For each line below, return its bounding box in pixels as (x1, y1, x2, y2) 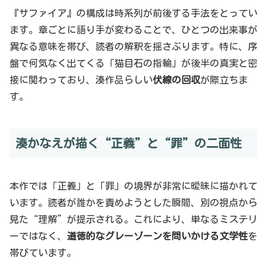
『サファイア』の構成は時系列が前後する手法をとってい (10, 8, 257, 18)
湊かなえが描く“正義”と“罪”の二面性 (15, 137, 242, 150)
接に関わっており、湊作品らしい (10, 75, 153, 85)
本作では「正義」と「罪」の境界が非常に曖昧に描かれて (10, 181, 257, 191)
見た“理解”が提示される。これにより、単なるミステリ (10, 214, 257, 224)
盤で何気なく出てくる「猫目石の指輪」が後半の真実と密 (10, 58, 257, 69)
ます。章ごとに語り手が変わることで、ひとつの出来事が (10, 25, 257, 35)
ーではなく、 (10, 231, 67, 241)
